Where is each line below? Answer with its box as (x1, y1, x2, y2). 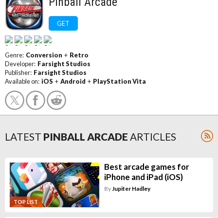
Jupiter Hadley (111, 185, 150, 192)
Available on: (5, 77, 41, 85)
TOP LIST (14, 198, 38, 205)
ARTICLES (130, 130, 176, 143)
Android (60, 77, 86, 85)
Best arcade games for (104, 162, 189, 172)
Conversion (26, 51, 62, 59)
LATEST (5, 130, 41, 143)
